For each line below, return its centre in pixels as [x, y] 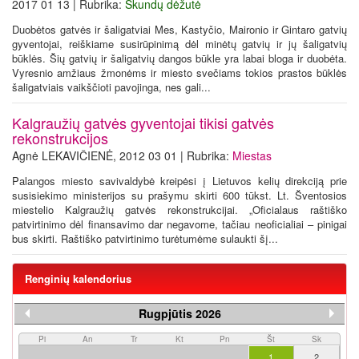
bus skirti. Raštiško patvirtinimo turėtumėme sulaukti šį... [145, 238]
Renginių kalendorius [78, 278]
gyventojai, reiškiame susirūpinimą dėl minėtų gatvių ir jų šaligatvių [179, 44]
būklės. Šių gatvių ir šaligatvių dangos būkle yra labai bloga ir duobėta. [179, 58]
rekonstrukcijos [60, 138]
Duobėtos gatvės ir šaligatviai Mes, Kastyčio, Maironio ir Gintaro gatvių [179, 29]
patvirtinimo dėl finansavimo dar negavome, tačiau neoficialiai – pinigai [179, 224]
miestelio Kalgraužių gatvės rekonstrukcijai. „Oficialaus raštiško [179, 210]
